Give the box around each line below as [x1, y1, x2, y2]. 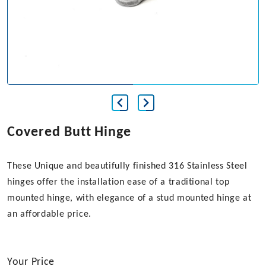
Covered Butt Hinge [7, 125, 132, 140]
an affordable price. [7, 210, 91, 220]
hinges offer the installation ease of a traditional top [7, 178, 230, 188]
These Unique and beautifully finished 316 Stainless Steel [7, 161, 248, 172]
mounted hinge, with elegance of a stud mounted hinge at [7, 194, 252, 204]
